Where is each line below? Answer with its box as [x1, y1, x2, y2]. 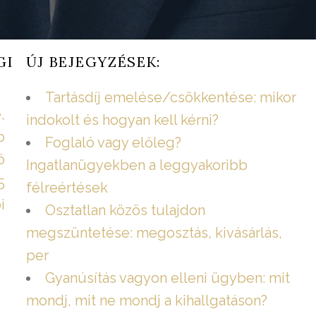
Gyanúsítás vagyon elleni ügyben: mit [44, 269, 290, 287]
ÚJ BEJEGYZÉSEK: [25, 53, 162, 71]
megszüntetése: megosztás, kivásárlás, [25, 224, 282, 242]
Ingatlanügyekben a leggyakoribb [25, 157, 248, 174]
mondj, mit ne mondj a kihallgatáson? [25, 292, 267, 310]
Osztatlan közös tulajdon [44, 202, 205, 219]
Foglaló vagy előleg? [44, 134, 181, 152]
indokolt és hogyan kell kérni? [25, 111, 219, 129]
